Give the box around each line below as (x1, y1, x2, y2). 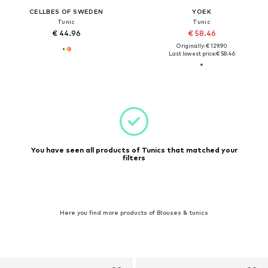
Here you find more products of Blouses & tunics (60, 209, 208, 217)
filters (123, 153, 145, 163)
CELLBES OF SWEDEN (29, 7, 103, 15)
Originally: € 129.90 (176, 42, 227, 49)
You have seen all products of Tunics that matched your (31, 145, 237, 155)
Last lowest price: (168, 50, 216, 57)
